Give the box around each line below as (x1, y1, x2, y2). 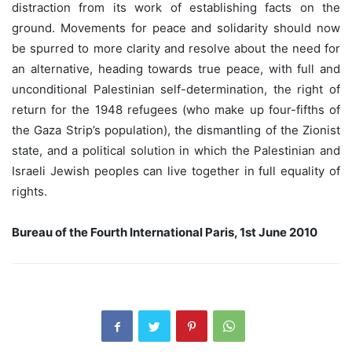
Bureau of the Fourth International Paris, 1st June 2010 (12, 225, 317, 240)
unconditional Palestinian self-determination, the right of (12, 82, 340, 97)
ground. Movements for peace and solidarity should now (12, 20, 340, 36)
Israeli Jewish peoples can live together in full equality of (12, 163, 340, 179)
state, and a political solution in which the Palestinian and (12, 143, 340, 159)
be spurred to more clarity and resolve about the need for (12, 41, 340, 57)
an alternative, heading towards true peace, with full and (12, 61, 340, 77)
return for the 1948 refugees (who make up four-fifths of (12, 102, 340, 118)
